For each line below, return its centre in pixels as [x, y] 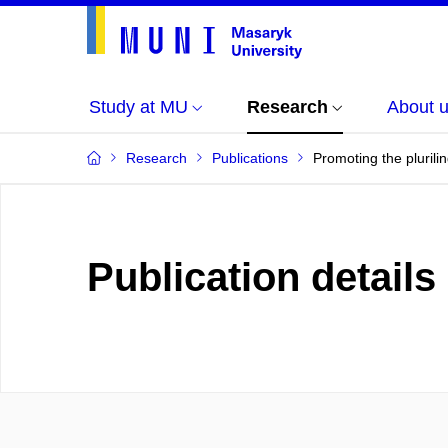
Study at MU [138, 107]
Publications [250, 158]
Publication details [261, 277]
